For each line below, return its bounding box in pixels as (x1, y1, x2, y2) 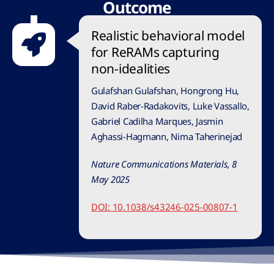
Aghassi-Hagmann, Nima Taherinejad (91, 130, 243, 143)
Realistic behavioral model (91, 27, 245, 44)
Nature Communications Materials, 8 (91, 158, 237, 170)
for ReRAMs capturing (91, 43, 220, 61)
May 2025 (91, 173, 130, 185)
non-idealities (91, 60, 171, 77)
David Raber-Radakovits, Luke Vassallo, (91, 100, 250, 112)
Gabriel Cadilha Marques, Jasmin (91, 115, 223, 127)
